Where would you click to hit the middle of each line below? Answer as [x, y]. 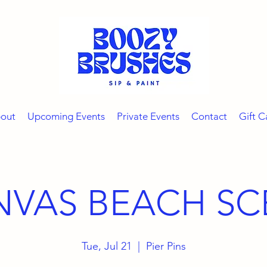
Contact [209, 116]
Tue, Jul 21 [106, 246]
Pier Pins [166, 246]
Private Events [148, 116]
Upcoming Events [66, 116]
